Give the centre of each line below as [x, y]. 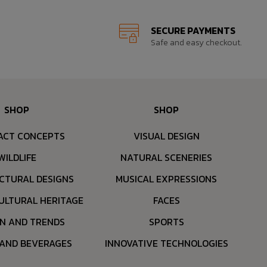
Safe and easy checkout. [196, 42]
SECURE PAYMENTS [193, 30]
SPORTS [166, 221]
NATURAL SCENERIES [167, 157]
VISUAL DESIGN [166, 136]
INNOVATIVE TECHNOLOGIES [166, 243]
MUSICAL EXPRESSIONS [167, 178]
